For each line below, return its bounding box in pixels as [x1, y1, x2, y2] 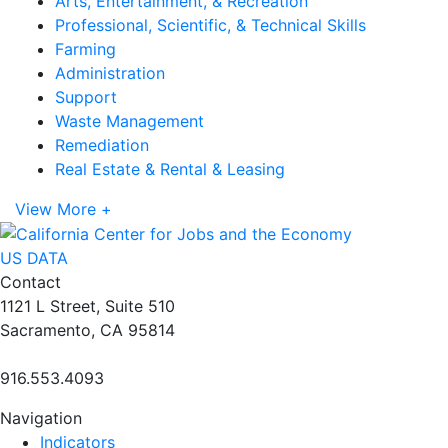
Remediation [55, 134, 149, 155]
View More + [15, 198, 112, 219]
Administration [55, 62, 165, 83]
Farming [55, 38, 116, 59]
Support [55, 86, 117, 107]
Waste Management [55, 110, 204, 131]
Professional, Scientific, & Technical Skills [55, 14, 366, 35]
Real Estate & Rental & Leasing [55, 158, 285, 179]
